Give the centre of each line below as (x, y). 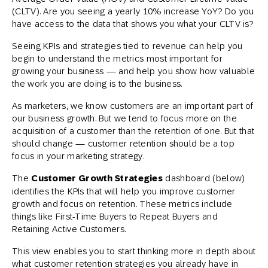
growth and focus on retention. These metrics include (122, 204)
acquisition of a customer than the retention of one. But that (133, 131)
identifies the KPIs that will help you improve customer (124, 191)
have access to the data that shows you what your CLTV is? (133, 24)
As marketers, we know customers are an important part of (133, 106)
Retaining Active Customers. (69, 229)
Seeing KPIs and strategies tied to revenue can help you (127, 46)
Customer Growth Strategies (97, 178)
